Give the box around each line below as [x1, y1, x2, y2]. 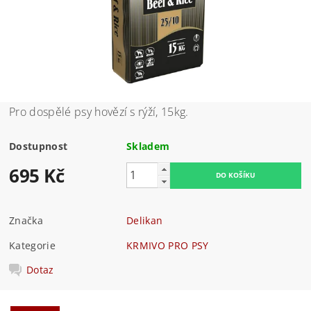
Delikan [126, 213, 163, 227]
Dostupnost [9, 139, 68, 153]
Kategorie [9, 238, 56, 252]
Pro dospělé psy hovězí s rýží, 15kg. [9, 103, 189, 119]
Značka [9, 213, 44, 227]
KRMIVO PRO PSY [126, 238, 209, 252]
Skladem [126, 139, 170, 153]
